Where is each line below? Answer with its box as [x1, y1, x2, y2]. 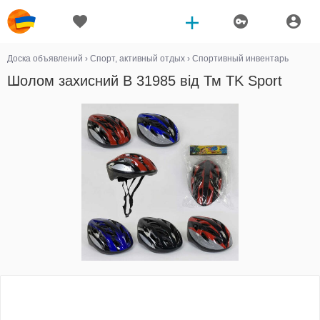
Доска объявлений [7, 54, 83, 64]
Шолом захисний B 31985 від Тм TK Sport [7, 73, 282, 89]
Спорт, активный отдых [90, 54, 185, 64]
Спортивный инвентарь [192, 54, 289, 64]
